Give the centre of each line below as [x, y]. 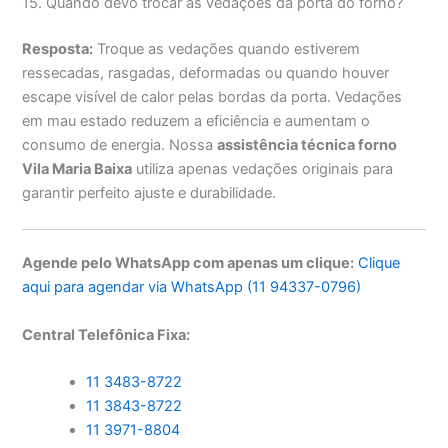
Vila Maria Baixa [77, 169]
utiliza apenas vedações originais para [263, 169]
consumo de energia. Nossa [120, 145]
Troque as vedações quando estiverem [227, 49]
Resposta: [58, 49]
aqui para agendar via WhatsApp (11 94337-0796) [192, 287]
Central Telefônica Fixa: [106, 334]
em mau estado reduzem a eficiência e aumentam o [196, 121]
